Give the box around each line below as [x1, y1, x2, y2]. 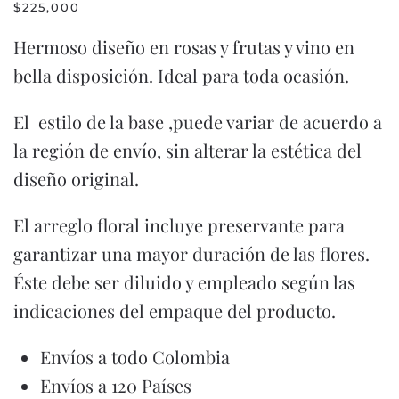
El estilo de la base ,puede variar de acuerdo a [13, 109, 382, 134]
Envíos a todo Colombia [40, 344, 230, 369]
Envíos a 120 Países [40, 372, 191, 397]
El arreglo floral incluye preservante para [13, 212, 345, 237]
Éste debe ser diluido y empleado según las [13, 269, 355, 294]
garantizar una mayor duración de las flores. [13, 240, 374, 265]
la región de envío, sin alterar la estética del [13, 137, 362, 162]
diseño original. [13, 166, 139, 191]
